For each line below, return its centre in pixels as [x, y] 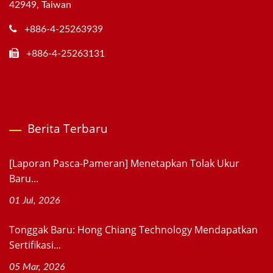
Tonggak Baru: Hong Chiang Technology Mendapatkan [133, 230]
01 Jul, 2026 [35, 201]
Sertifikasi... [35, 245]
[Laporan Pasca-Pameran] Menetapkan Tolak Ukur [124, 164]
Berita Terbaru [68, 129]
